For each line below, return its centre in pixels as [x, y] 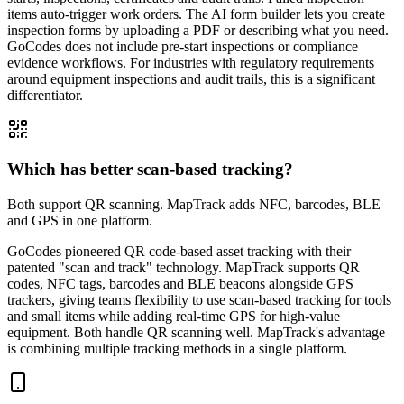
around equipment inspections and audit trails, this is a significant [191, 78]
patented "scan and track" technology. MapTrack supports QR [184, 267]
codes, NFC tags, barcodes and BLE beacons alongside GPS [180, 283]
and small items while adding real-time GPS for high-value [174, 316]
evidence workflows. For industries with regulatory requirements [191, 62]
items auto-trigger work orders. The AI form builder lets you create [196, 14]
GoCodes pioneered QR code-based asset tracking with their [179, 251]
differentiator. [45, 95]
